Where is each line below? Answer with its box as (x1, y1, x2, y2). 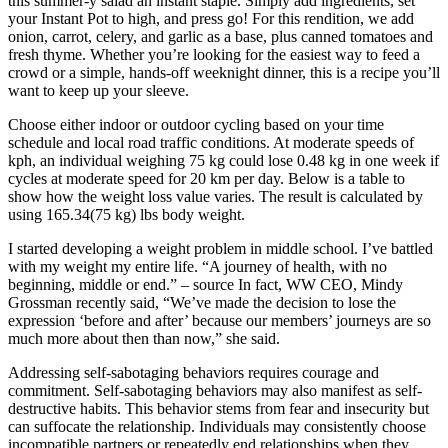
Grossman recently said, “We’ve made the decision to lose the (8, 294, 396, 312)
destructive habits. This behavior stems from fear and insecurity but (8, 400, 429, 418)
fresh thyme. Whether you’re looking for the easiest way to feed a (8, 46, 420, 64)
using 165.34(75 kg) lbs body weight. (8, 206, 245, 224)
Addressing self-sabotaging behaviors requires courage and (8, 364, 379, 382)
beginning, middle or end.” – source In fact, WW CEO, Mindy (8, 276, 403, 294)
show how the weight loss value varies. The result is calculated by (8, 188, 423, 206)
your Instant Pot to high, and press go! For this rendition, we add (8, 10, 414, 28)
